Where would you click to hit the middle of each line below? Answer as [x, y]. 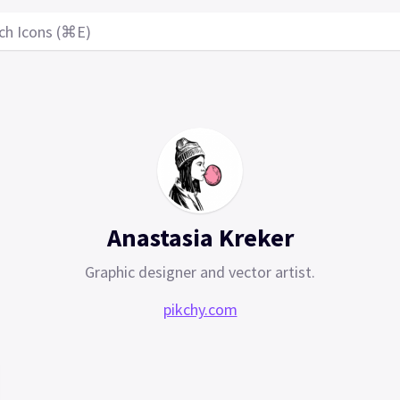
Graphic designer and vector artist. [200, 272]
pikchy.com [200, 310]
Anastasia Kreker [200, 238]
